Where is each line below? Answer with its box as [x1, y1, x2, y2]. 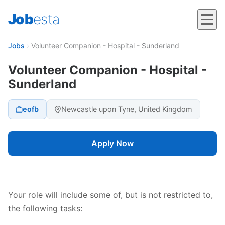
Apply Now [91, 138, 134, 149]
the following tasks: [8, 203, 82, 214]
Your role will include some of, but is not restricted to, [8, 190, 213, 200]
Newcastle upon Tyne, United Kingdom [61, 105, 193, 114]
